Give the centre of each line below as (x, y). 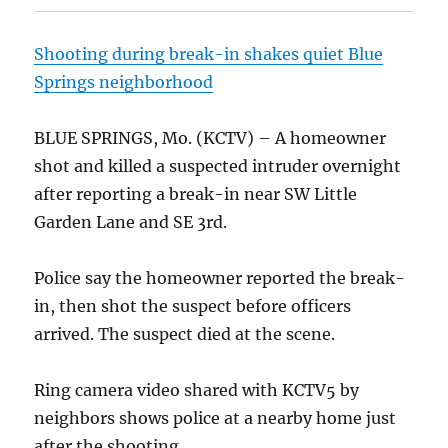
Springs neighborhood (124, 82)
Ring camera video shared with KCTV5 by (197, 390)
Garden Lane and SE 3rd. (131, 222)
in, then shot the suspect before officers (193, 306)
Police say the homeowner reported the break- (220, 278)
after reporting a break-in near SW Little (196, 194)
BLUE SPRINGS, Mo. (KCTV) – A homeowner (210, 138)
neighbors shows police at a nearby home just (215, 418)
